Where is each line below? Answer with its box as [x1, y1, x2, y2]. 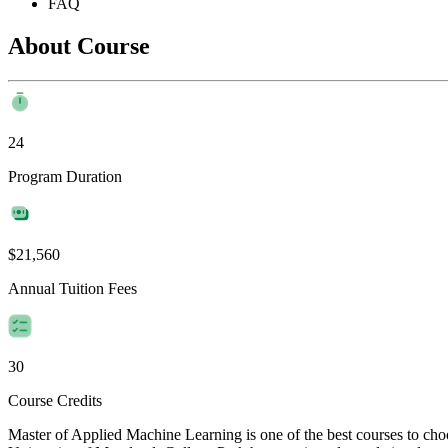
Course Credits [8, 391, 102, 409]
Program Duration [8, 167, 122, 185]
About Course [8, 32, 150, 59]
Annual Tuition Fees [8, 279, 137, 297]
